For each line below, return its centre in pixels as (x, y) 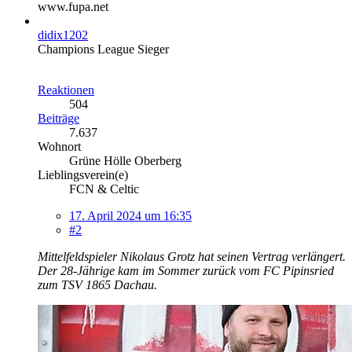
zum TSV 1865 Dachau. (97, 284)
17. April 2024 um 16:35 (130, 215)
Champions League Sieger (103, 49)
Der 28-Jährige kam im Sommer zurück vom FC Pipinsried (186, 270)
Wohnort (59, 146)
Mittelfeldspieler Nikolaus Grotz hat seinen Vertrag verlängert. (192, 256)
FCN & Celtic (104, 189)
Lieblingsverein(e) (83, 174)
